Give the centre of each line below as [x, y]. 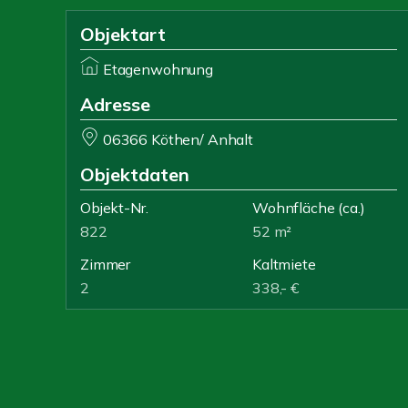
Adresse [115, 104]
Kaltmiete [284, 264]
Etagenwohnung [158, 69]
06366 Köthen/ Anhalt [178, 139]
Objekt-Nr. [114, 208]
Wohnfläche [294, 208]
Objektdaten [135, 174]
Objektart [123, 34]
